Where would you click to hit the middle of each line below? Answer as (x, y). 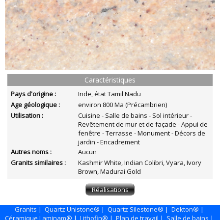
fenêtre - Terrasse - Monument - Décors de (142, 133)
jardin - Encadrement (109, 142)
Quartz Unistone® (72, 209)
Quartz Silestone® (136, 209)
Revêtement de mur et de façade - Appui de (143, 124)
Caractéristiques (110, 80)
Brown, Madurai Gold (110, 171)
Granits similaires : (38, 163)
